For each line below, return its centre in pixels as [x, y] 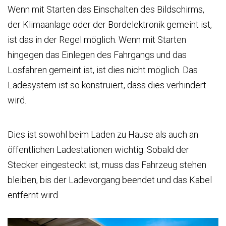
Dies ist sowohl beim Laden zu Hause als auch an [103, 134]
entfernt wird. [34, 195]
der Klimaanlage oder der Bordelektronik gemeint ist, [110, 24]
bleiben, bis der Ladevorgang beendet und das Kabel [110, 180]
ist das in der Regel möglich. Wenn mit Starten [97, 39]
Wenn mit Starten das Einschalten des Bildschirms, [106, 9]
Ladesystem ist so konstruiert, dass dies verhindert [107, 85]
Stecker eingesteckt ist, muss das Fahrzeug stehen [107, 164]
